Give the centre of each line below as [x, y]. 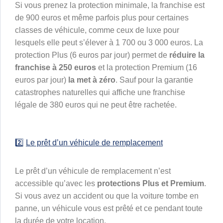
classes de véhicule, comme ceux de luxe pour [97, 30]
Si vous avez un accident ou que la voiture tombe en [107, 196]
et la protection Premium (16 [147, 68]
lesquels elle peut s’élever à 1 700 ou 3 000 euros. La [109, 43]
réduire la [187, 55]
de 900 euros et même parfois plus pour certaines [102, 18]
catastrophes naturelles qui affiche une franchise [100, 93]
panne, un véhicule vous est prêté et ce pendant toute [109, 209]
